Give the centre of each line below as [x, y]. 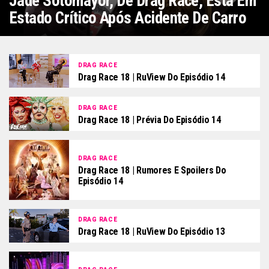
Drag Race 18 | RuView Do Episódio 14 [152, 77]
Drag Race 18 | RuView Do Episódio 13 [152, 232]
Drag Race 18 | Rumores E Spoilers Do [152, 170]
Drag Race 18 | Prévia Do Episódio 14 [150, 119]
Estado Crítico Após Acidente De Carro [128, 18]
